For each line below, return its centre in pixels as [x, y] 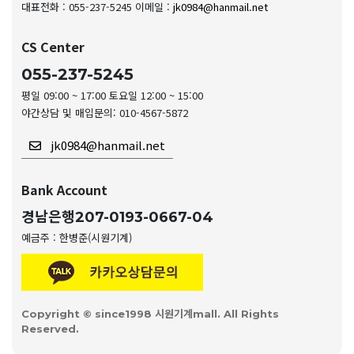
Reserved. [50, 329]
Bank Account [64, 190]
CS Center [53, 47]
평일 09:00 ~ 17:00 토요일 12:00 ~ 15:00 [112, 96]
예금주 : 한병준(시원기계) [77, 238]
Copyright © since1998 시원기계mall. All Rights [150, 314]
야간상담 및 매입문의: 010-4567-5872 [105, 113]
